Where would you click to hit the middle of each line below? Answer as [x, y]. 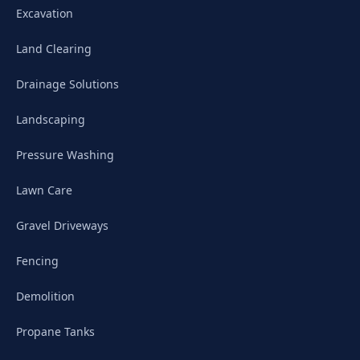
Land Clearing [54, 49]
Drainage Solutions [67, 84]
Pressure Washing [65, 155]
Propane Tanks [55, 331]
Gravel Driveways [62, 225]
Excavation [45, 13]
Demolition [45, 296]
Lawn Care [44, 190]
